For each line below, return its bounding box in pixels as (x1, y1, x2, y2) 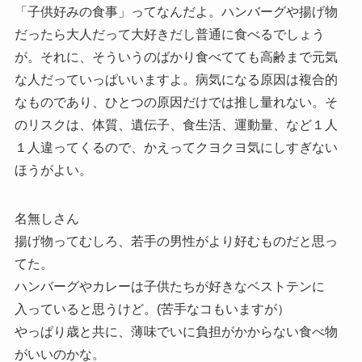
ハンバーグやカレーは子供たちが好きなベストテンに (14, 279, 325, 293)
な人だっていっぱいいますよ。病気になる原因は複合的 (14, 72, 338, 86)
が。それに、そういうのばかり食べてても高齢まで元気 (14, 49, 338, 64)
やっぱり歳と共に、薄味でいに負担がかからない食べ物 (14, 324, 338, 339)
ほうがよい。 (14, 162, 92, 177)
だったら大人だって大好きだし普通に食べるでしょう (14, 27, 325, 41)
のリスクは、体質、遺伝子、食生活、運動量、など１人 (14, 117, 338, 132)
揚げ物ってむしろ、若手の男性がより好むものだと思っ (14, 234, 338, 248)
